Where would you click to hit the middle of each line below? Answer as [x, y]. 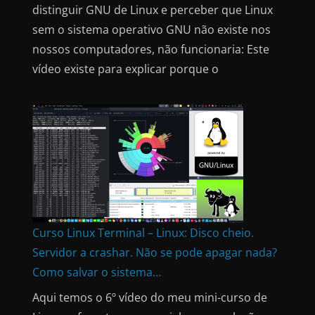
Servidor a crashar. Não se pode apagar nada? [155, 252]
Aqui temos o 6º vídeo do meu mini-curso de [150, 297]
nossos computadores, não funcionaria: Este [151, 49]
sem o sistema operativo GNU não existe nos [152, 29]
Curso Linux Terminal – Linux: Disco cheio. [143, 232]
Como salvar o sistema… [97, 272]
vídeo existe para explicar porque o [126, 69]
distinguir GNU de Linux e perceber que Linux [153, 9]
